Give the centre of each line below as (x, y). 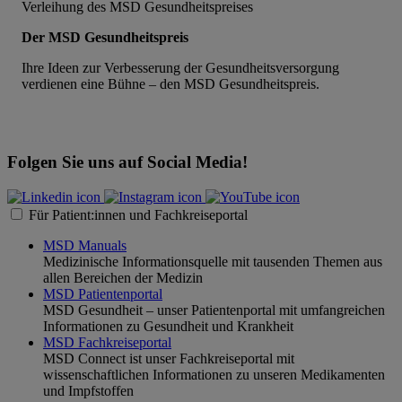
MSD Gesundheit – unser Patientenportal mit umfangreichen (214, 310)
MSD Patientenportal (103, 293)
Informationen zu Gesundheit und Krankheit (168, 326)
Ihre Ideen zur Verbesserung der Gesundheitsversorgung (180, 68)
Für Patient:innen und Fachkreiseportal (138, 214)
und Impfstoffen (88, 390)
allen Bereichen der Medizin (123, 277)
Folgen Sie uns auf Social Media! (127, 162)
